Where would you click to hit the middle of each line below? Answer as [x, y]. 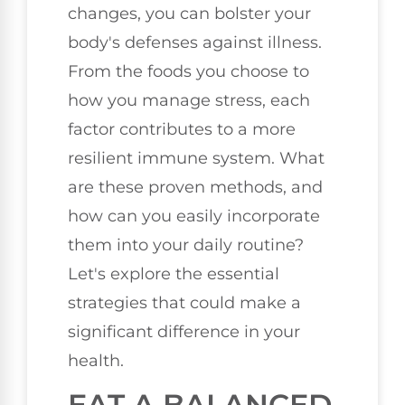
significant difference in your [184, 331]
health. [96, 360]
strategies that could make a [184, 302]
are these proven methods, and [195, 187]
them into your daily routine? [186, 245]
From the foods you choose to [188, 71]
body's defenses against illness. [195, 42]
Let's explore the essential [174, 273]
